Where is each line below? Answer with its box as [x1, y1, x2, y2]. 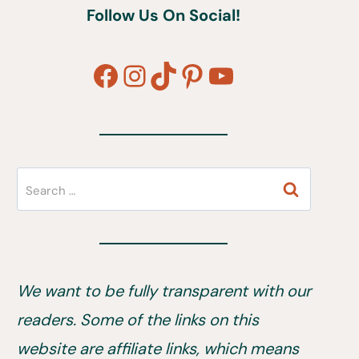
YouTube [206, 55, 321, 94]
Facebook [91, 55, 221, 94]
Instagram [119, 55, 252, 94]
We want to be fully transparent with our [16, 280, 311, 301]
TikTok [148, 55, 232, 94]
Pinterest [177, 55, 296, 94]
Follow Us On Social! [87, 5, 241, 26]
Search [15, 171, 67, 192]
